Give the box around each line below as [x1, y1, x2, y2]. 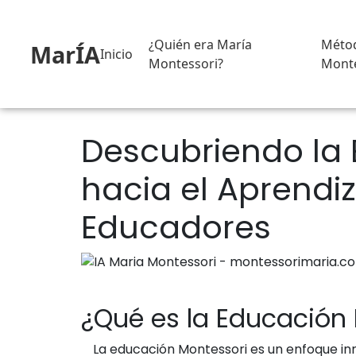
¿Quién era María [149, 36, 252, 53]
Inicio [100, 45, 133, 63]
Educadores [81, 205, 271, 250]
